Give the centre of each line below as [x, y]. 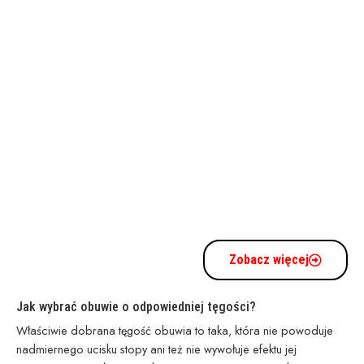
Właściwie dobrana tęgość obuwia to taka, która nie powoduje [175, 330]
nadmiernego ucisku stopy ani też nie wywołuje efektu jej [156, 349]
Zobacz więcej [269, 259]
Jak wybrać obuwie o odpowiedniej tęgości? [136, 306]
